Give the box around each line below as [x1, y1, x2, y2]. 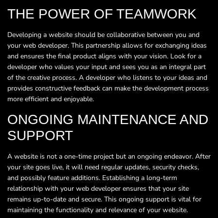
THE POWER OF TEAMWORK [7, 6, 197, 21]
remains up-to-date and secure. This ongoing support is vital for [7, 195, 201, 204]
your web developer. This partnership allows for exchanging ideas [7, 40, 207, 50]
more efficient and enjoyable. [7, 94, 94, 104]
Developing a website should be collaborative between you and [7, 30, 200, 39]
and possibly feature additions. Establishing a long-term [7, 173, 177, 183]
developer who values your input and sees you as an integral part [7, 62, 206, 72]
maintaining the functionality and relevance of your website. [7, 205, 188, 215]
